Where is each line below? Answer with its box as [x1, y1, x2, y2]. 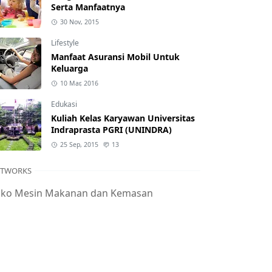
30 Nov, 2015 [59, 18, 99, 26]
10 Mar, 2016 [59, 79, 98, 87]
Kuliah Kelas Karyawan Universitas [51, 112, 195, 124]
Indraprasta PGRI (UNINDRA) [51, 124, 172, 135]
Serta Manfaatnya [51, 1, 125, 13]
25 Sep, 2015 [59, 140, 98, 149]
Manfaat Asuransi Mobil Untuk [51, 51, 180, 63]
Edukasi [51, 99, 77, 109]
